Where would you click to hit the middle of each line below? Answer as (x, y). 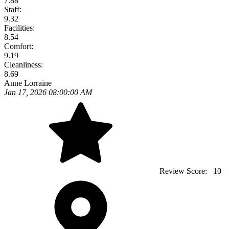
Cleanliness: (24, 65)
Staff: (13, 9)
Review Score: (184, 171)
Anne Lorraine (28, 83)
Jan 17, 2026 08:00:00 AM (48, 92)
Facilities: (19, 28)
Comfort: (19, 46)
